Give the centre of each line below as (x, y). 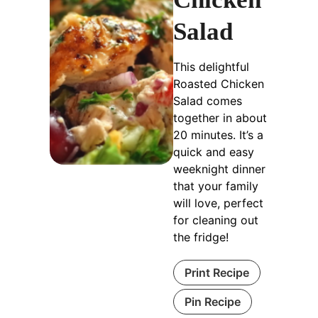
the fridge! (201, 237)
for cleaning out (216, 220)
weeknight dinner (220, 169)
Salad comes (208, 101)
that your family (216, 186)
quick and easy (214, 152)
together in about (220, 118)
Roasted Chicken (219, 84)
